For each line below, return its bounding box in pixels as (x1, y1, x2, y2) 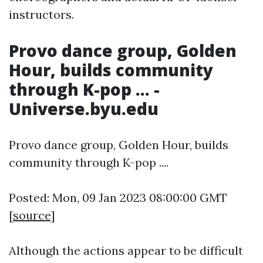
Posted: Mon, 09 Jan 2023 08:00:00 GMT (9, 190, 227, 205)
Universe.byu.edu (9, 97, 159, 120)
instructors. (9, 6, 74, 22)
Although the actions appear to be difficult (9, 242, 243, 258)
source (13, 207, 50, 222)
